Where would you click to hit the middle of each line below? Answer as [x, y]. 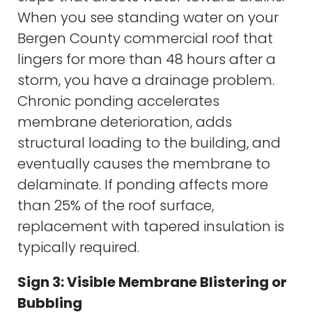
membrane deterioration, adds [125, 122]
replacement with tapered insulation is [151, 226]
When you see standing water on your [148, 17]
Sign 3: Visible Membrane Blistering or [152, 282]
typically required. [78, 247]
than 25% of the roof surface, [116, 205]
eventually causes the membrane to [144, 163]
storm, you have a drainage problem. [146, 80]
